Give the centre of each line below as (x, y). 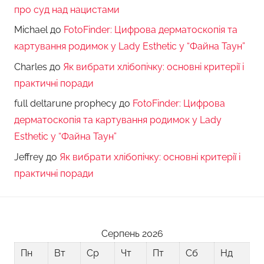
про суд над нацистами (67, 10)
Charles (31, 67)
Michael (31, 30)
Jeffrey (29, 157)
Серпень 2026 (132, 233)
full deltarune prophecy (65, 104)
